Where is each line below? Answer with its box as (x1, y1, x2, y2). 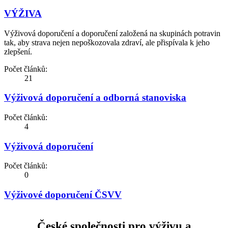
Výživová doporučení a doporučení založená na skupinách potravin (4, 28, 220, 38)
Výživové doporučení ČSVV (4, 189, 122, 201)
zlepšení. (4, 47, 32, 56)
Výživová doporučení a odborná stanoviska (4, 92, 186, 103)
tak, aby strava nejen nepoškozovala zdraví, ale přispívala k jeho (4, 38, 210, 47)
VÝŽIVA (4, 8, 42, 19)
